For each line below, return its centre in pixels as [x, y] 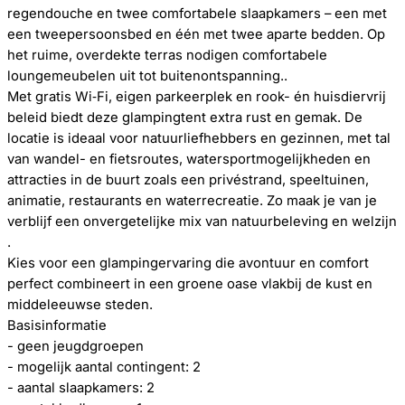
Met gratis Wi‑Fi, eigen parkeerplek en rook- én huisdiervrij [197, 97]
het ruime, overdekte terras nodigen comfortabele [167, 55]
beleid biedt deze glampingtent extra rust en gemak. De [185, 118]
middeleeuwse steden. [80, 305]
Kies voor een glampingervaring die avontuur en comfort [188, 263]
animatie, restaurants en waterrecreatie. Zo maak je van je [192, 201]
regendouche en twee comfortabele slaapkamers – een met [197, 14]
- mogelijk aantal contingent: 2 [104, 367]
